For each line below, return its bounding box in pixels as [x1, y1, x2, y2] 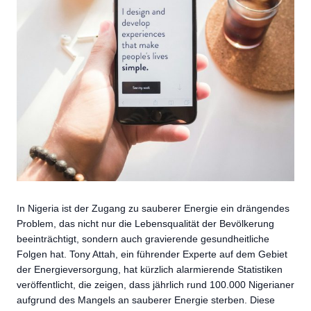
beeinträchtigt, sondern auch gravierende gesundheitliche [17, 233, 269, 244]
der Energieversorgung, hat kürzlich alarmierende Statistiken [17, 264, 283, 275]
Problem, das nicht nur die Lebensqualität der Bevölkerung [17, 218, 274, 229]
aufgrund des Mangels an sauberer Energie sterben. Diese [17, 294, 275, 305]
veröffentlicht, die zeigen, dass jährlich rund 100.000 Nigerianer [17, 279, 294, 290]
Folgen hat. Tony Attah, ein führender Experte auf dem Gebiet [17, 249, 287, 260]
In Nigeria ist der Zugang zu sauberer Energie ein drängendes [17, 203, 289, 214]
